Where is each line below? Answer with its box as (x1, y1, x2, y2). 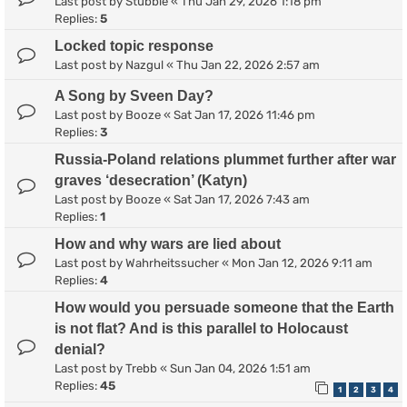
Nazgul (125, 57, 164, 72)
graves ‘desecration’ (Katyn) (55, 172, 247, 188)
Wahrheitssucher (125, 255, 219, 270)
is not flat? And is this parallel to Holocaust (55, 320, 348, 336)
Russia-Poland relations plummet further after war (55, 151, 396, 167)
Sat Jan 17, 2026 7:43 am (174, 192, 310, 206)
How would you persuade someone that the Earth (55, 299, 394, 315)
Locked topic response (55, 37, 213, 54)
